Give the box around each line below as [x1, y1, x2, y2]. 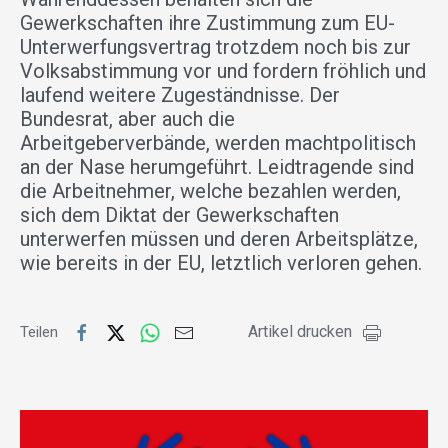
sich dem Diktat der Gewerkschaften [20, 203, 339, 228]
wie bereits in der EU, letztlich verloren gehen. [20, 251, 422, 276]
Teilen [20, 323, 62, 342]
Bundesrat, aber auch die [20, 107, 235, 132]
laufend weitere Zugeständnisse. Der [20, 83, 340, 108]
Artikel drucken [248, 322, 352, 342]
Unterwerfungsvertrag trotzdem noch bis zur [20, 35, 411, 60]
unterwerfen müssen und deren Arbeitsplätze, [20, 227, 418, 252]
